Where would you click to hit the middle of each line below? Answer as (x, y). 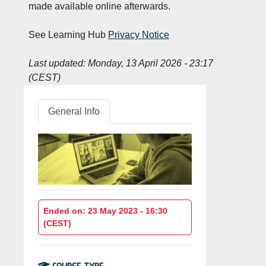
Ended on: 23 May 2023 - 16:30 (105, 211)
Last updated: (57, 63)
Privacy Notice (139, 35)
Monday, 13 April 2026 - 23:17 (149, 63)
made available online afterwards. (99, 6)
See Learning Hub (68, 35)
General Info (74, 111)
